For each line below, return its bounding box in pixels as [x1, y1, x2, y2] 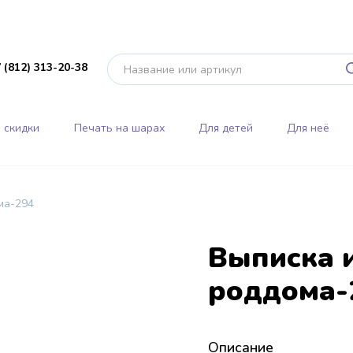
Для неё [287, 120, 330, 136]
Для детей [198, 120, 253, 136]
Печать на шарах [73, 120, 165, 136]
